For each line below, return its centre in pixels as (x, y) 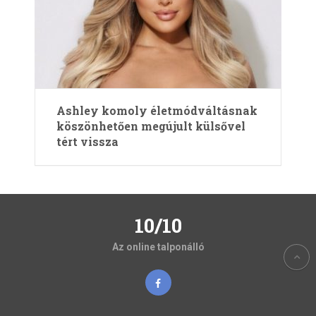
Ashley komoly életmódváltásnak (157, 110)
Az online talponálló (158, 247)
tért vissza (87, 141)
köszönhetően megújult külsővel (151, 126)
